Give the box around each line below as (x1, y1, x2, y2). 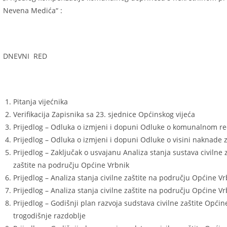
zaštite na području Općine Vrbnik (13, 160, 129, 170)
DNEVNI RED (3, 51, 47, 61)
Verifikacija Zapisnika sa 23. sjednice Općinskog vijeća (13, 109, 195, 119)
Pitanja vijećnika (13, 97, 68, 106)
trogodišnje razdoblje (13, 211, 86, 220)
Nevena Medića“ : (3, 6, 62, 15)
